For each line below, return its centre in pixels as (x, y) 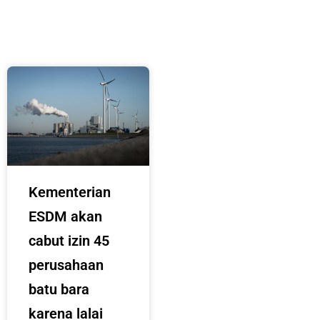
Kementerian (70, 192)
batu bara (59, 290)
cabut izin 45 (69, 241)
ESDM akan (65, 217)
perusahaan (66, 265)
